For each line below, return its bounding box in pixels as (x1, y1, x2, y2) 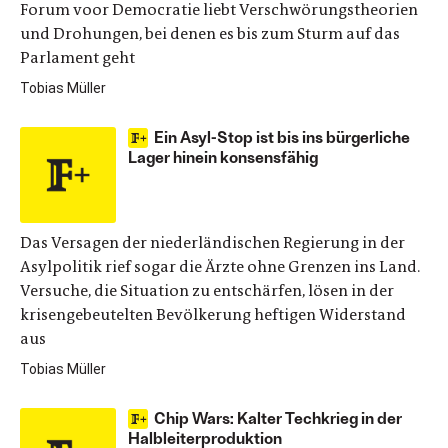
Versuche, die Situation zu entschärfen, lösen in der (20, 280, 394, 301)
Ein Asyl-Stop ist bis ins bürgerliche (154, 127, 410, 146)
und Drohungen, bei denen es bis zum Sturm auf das (20, 23, 400, 44)
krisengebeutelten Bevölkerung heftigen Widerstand (20, 304, 406, 325)
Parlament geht (20, 47, 135, 68)
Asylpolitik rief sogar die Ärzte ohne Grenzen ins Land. (20, 256, 420, 277)
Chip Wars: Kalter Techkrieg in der (154, 408, 402, 427)
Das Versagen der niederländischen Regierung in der (20, 232, 405, 253)
